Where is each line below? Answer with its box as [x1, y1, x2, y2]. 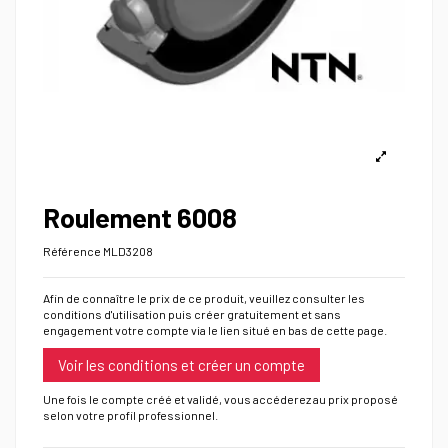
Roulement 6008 [43, 201, 237, 234]
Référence [43, 244, 101, 259]
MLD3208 [103, 244, 153, 259]
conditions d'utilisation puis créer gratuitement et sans [43, 307, 341, 322]
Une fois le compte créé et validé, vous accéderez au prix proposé [43, 392, 398, 407]
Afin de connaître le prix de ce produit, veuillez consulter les [43, 291, 365, 306]
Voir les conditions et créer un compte [58, 355, 305, 374]
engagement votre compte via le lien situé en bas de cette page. [43, 323, 387, 338]
